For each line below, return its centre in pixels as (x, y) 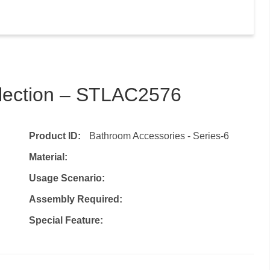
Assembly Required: (75, 199)
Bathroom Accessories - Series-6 (159, 136)
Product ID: (56, 136)
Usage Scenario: (67, 178)
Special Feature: (66, 220)
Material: (48, 157)
